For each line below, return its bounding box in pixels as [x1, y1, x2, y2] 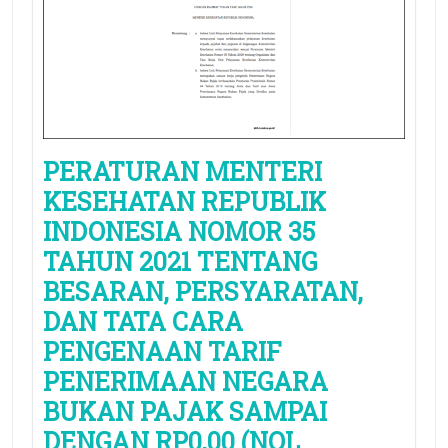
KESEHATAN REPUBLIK [43, 185, 326, 219]
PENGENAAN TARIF [43, 335, 281, 369]
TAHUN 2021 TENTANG [43, 245, 317, 279]
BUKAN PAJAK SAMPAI [43, 395, 327, 429]
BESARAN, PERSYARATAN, [43, 275, 363, 309]
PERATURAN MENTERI [43, 155, 322, 189]
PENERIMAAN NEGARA [43, 365, 328, 399]
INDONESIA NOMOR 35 [43, 215, 315, 249]
